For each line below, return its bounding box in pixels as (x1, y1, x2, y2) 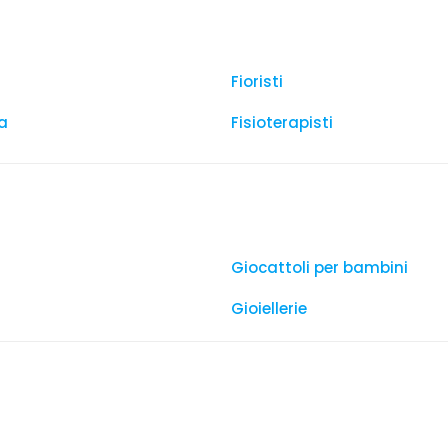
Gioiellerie (231, 298, 307, 319)
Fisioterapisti (231, 112, 333, 133)
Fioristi (231, 71, 283, 92)
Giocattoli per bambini (231, 257, 408, 278)
